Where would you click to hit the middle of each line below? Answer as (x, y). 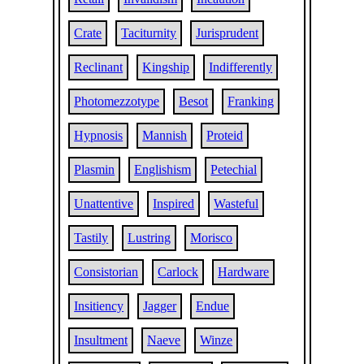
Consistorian (106, 272)
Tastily (91, 238)
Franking (251, 101)
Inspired (174, 204)
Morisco (212, 238)
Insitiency (99, 306)
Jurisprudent (227, 33)
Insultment (101, 340)
